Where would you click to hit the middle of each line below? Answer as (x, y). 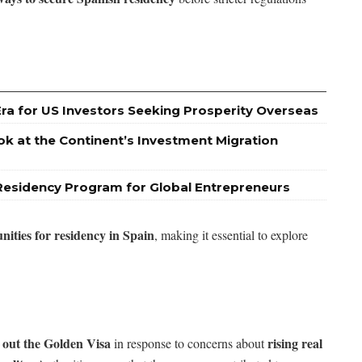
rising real (295, 343)
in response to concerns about (189, 343)
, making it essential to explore (231, 234)
